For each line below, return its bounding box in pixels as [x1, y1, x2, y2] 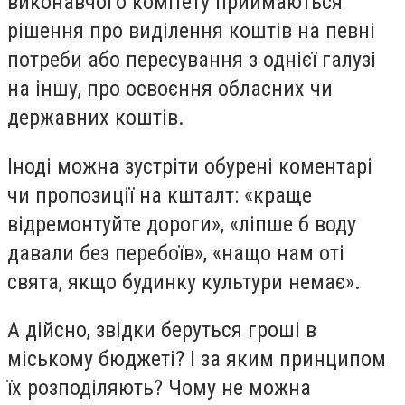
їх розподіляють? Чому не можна [7, 375, 311, 401]
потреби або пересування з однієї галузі [7, 47, 376, 72]
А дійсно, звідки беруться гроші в [7, 317, 316, 344]
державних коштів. [7, 105, 184, 130]
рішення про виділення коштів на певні [7, 18, 375, 43]
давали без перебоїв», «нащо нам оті [7, 240, 344, 266]
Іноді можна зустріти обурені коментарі [7, 153, 372, 179]
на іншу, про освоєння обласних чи [7, 76, 333, 101]
